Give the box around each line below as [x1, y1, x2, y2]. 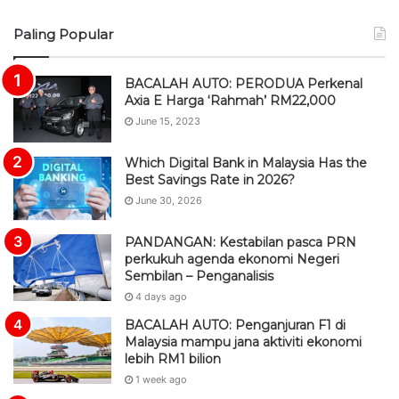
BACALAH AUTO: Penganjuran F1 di [125, 317, 346, 333]
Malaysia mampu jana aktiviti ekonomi [125, 334, 362, 350]
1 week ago [135, 373, 187, 386]
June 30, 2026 [135, 194, 202, 207]
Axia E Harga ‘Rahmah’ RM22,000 [125, 93, 336, 109]
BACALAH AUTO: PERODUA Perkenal [125, 76, 362, 92]
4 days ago [135, 290, 187, 303]
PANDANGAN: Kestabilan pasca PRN [125, 234, 356, 250]
